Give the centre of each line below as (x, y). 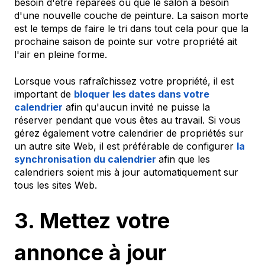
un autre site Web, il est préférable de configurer (125, 146)
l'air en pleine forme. (61, 55)
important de (44, 94)
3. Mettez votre (92, 221)
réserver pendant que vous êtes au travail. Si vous (127, 120)
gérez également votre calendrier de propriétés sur (129, 133)
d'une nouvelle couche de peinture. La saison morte (131, 16)
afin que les (184, 159)
